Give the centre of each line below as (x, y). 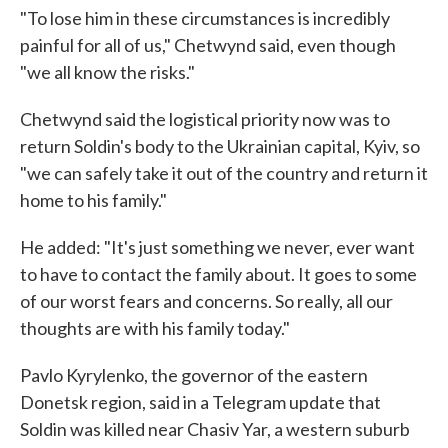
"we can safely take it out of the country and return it (224, 172)
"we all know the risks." (107, 71)
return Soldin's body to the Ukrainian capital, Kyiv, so (220, 145)
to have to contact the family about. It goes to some (218, 273)
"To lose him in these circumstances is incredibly (205, 17)
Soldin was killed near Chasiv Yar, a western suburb (215, 428)
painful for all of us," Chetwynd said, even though (208, 44)
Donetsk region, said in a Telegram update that (200, 401)
